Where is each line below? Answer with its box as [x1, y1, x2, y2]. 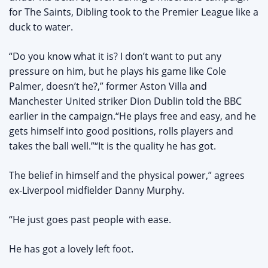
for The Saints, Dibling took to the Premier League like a [9, 5, 258, 19]
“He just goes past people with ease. [9, 213, 171, 227]
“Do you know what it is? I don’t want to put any [9, 50, 221, 63]
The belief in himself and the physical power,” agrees [9, 169, 245, 182]
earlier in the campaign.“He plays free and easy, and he [9, 109, 256, 123]
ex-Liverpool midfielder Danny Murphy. [9, 184, 184, 197]
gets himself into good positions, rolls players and [9, 124, 233, 138]
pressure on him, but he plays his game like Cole [9, 65, 226, 78]
